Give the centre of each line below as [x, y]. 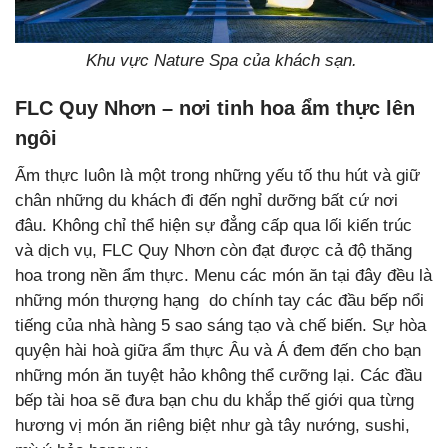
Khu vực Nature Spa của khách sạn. [224, 60]
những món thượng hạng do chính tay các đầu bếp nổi [219, 300]
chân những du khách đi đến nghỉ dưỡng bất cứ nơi [206, 200]
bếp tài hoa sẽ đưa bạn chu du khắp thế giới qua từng [214, 400]
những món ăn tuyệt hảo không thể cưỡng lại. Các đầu [218, 375]
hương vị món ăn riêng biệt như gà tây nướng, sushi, [212, 425]
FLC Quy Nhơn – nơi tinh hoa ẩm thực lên [215, 107]
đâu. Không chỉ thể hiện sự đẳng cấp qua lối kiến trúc [213, 225]
